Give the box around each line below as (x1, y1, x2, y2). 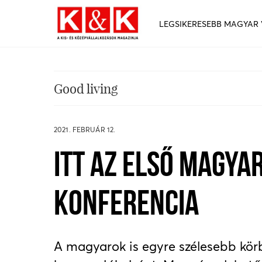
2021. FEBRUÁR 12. (54, 125, 116, 134)
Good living (54, 80, 118, 97)
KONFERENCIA (54, 188, 199, 223)
